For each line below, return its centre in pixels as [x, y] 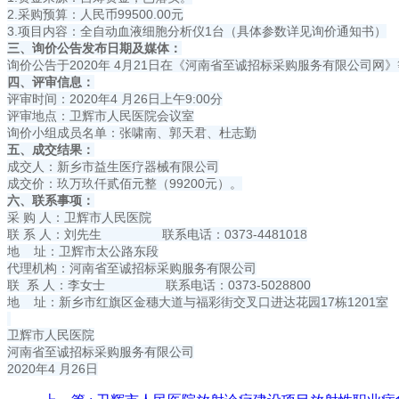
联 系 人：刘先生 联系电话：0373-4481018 [157, 235]
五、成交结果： [51, 150]
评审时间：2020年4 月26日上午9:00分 [115, 99]
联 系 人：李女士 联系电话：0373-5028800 [159, 285]
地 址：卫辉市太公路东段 [83, 252]
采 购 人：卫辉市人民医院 [79, 218]
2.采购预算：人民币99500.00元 [95, 15]
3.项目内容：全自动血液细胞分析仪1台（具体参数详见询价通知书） [197, 32]
